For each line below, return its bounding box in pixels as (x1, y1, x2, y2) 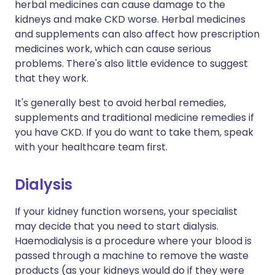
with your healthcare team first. (15, 140, 168, 154)
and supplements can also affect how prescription (15, 27, 260, 41)
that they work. (15, 71, 88, 85)
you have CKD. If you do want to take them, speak (15, 125, 254, 139)
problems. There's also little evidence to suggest (15, 56, 248, 71)
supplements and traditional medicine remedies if (15, 110, 254, 125)
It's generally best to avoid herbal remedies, (15, 96, 226, 110)
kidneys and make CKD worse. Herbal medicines (15, 12, 246, 26)
